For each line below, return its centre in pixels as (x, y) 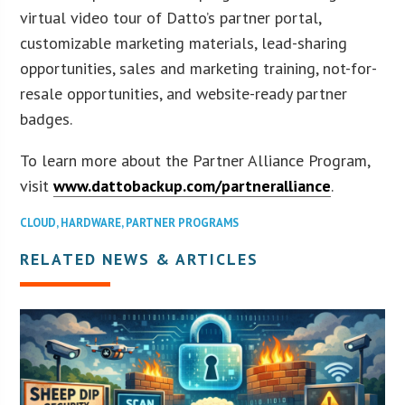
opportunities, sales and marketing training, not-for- (199, 68)
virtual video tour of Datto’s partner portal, (171, 17)
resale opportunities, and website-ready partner (184, 93)
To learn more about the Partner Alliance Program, (195, 160)
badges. (47, 118)
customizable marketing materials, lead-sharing (184, 42)
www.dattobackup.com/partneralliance (193, 185)
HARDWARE (91, 222)
